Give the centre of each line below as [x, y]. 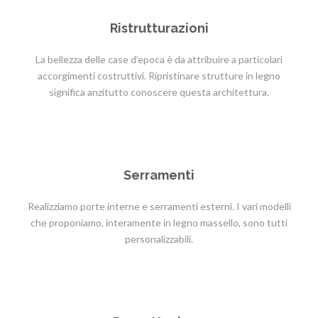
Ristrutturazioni [159, 28]
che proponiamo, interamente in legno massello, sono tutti [159, 223]
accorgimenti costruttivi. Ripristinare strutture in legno [159, 76]
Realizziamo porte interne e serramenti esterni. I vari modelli [159, 206]
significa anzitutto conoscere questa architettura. [159, 92]
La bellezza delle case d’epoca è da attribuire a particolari [159, 59]
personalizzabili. [159, 239]
